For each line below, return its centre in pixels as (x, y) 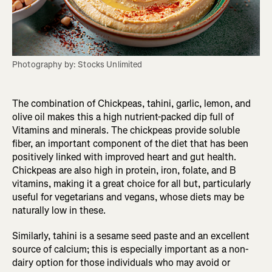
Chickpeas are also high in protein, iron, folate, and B (124, 171)
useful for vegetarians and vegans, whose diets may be (128, 197)
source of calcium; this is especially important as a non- (130, 250)
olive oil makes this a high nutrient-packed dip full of (123, 117)
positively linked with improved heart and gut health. (124, 157)
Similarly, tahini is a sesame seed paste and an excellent (131, 236)
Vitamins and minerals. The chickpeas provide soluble (126, 131)
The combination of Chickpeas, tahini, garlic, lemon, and (131, 104)
